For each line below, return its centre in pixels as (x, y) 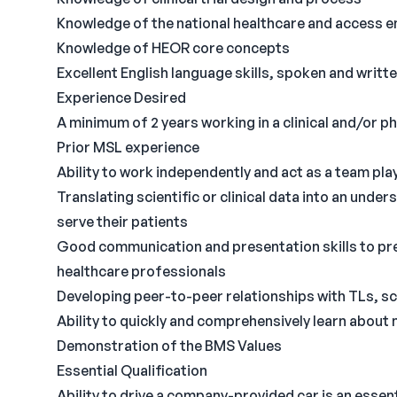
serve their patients (122, 222)
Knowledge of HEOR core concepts (173, 48)
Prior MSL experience (128, 147)
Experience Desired (121, 97)
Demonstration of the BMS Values (169, 346)
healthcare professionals (141, 271)
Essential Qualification (132, 370)
